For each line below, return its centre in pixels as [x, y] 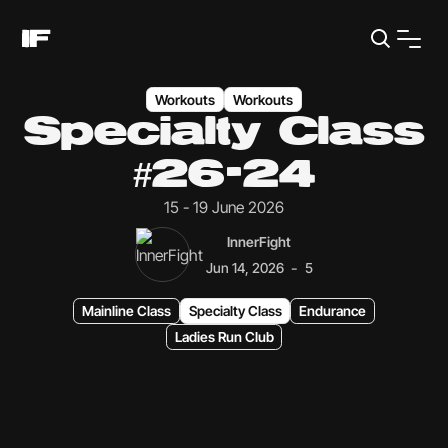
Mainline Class [126, 311]
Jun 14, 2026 [244, 268]
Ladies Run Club [224, 337]
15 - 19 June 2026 [224, 208]
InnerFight [259, 241]
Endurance [333, 311]
